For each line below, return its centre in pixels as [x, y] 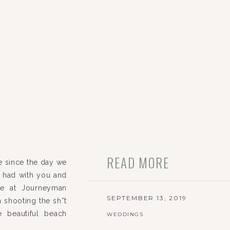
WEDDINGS [125, 214]
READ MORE [138, 162]
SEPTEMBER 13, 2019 [147, 198]
